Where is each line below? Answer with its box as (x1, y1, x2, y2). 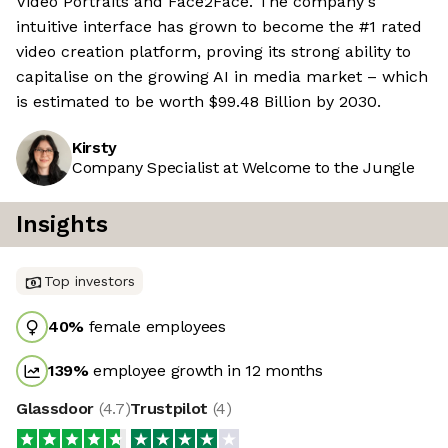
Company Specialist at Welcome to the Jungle (72, 158, 415, 178)
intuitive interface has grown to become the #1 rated (16, 17, 422, 37)
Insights (16, 211, 108, 239)
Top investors (44, 273, 135, 290)
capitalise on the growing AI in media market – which (16, 67, 428, 87)
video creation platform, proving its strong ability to (16, 42, 411, 62)
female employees (84, 317, 226, 337)
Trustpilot (130, 399, 213, 419)
